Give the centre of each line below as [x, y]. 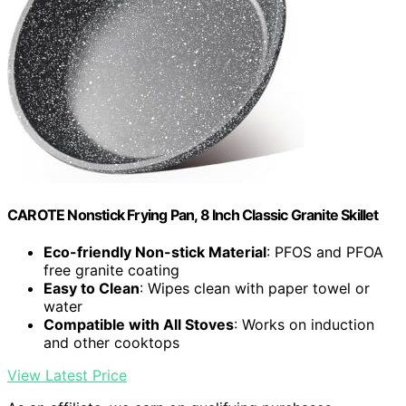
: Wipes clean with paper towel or [255, 289]
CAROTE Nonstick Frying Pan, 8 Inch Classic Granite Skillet [193, 215]
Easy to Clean [92, 289]
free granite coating [111, 271]
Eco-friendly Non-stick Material [155, 252]
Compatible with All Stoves [139, 325]
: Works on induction [304, 325]
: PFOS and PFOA [325, 252]
